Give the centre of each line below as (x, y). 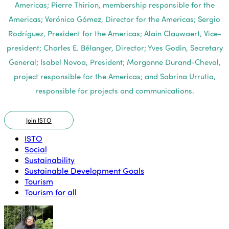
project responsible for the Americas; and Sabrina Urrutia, (114, 76)
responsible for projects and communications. (114, 90)
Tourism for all (51, 192)
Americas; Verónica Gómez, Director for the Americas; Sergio (114, 19)
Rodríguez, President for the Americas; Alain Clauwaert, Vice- (114, 33)
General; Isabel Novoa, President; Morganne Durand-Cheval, (114, 62)
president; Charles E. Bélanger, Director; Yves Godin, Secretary (114, 47)
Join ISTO (39, 120)
